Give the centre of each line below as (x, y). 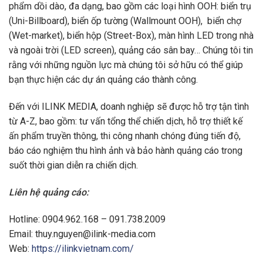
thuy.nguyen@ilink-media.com (95, 234)
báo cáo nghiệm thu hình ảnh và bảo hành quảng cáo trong (126, 151)
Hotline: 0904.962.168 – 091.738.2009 (87, 219)
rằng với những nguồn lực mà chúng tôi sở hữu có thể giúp (126, 65)
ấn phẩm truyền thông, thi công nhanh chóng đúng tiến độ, (125, 136)
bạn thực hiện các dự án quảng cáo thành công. (103, 80)
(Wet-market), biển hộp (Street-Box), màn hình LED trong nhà (131, 36)
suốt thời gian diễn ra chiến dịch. (73, 166)
